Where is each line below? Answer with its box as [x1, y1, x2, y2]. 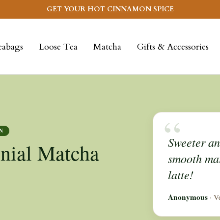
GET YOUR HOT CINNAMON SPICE [46, 4, 174, 14]
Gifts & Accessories [137, 40, 209, 53]
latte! [167, 166, 193, 183]
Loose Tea [39, 40, 78, 53]
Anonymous [167, 192, 208, 203]
